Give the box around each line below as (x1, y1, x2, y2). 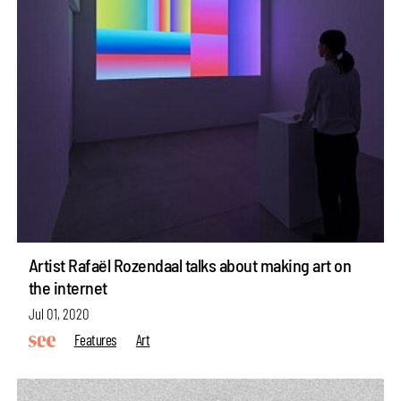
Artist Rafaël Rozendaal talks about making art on (28, 254, 352, 277)
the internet (28, 277, 107, 299)
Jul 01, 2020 (28, 303, 90, 322)
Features (73, 329, 116, 348)
